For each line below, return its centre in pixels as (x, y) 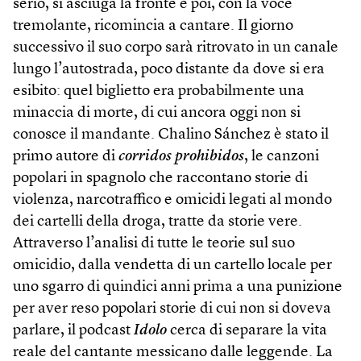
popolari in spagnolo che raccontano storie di (160, 178)
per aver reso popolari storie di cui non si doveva (172, 309)
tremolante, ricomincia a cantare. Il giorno (153, 26)
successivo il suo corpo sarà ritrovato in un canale (176, 48)
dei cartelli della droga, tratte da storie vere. (158, 222)
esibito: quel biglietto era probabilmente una (159, 91)
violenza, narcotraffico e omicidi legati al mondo (172, 200)
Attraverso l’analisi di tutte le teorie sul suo (154, 244)
